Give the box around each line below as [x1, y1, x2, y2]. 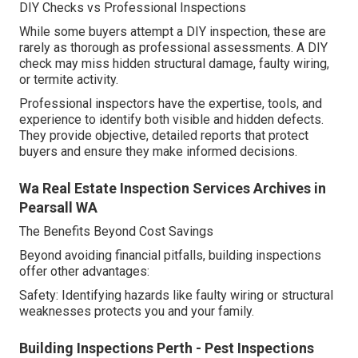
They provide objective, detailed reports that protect [19, 128, 308, 144]
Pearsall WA [19, 199, 97, 217]
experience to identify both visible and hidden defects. [19, 112, 324, 128]
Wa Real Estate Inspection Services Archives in [19, 180, 326, 197]
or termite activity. [19, 72, 118, 88]
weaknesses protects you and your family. [19, 304, 254, 320]
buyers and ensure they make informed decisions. [19, 144, 297, 160]
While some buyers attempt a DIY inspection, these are [19, 24, 326, 40]
